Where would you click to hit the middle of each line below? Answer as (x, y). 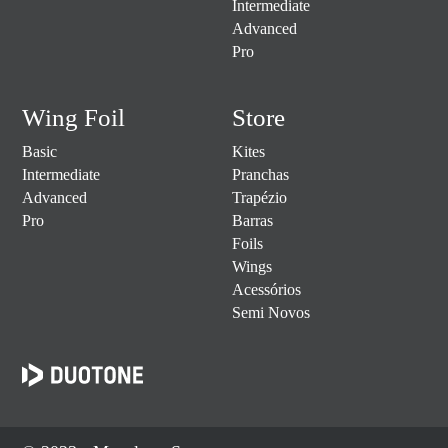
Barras (252, 220)
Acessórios (266, 289)
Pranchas (260, 174)
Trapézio (259, 197)
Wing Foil (74, 117)
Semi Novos (271, 312)
